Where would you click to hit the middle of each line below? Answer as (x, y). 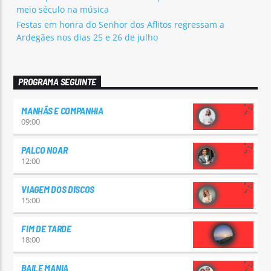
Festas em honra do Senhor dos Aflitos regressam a (121, 25)
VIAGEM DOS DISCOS (58, 189)
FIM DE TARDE (46, 228)
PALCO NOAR (44, 149)
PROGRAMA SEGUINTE (57, 82)
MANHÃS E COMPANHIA (62, 110)
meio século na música (63, 10)
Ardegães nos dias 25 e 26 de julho (87, 38)
